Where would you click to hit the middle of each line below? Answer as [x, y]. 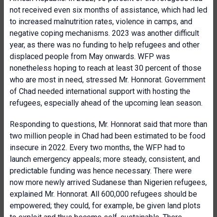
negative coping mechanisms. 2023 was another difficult [104, 33]
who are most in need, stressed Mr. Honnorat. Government [108, 80]
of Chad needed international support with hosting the [100, 91]
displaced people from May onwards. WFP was [90, 56]
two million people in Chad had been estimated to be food [108, 136]
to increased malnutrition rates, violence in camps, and [101, 22]
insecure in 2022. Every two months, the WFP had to [97, 147]
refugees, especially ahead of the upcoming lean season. [106, 103]
